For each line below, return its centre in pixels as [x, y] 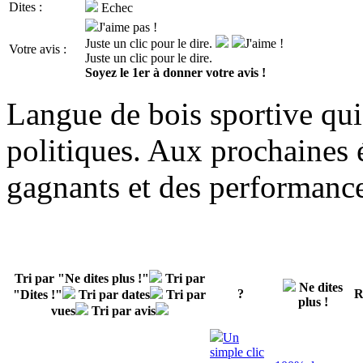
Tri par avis [123, 310]
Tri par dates [114, 294]
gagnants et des [108, 186]
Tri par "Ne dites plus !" [81, 278]
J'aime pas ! [128, 27]
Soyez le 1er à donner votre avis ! [175, 72]
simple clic [237, 352]
